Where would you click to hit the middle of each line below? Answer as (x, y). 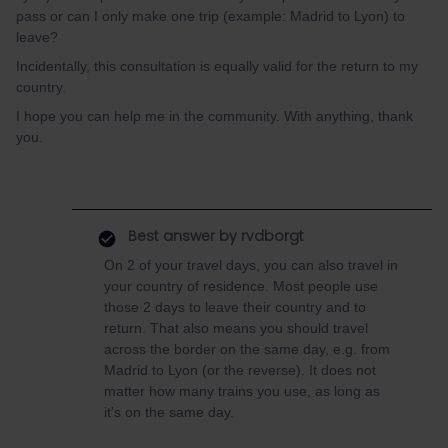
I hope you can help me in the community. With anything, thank (214, 116)
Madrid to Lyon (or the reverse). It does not (240, 370)
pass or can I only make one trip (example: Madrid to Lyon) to (210, 16)
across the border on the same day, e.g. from (247, 349)
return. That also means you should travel (236, 328)
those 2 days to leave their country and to (235, 307)
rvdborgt (270, 236)
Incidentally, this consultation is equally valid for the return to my (217, 66)
